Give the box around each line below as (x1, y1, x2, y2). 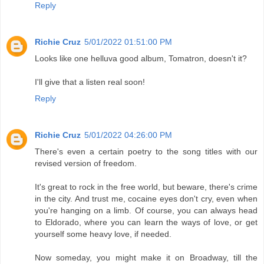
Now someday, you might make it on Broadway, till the (35, 253, 258, 263)
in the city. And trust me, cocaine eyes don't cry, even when (35, 194, 258, 204)
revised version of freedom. (35, 159, 137, 169)
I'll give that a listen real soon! (35, 77, 145, 87)
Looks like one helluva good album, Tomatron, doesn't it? (35, 54, 247, 64)
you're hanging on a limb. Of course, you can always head (35, 206, 258, 216)
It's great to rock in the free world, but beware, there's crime (35, 182, 258, 192)
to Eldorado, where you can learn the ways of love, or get (35, 217, 258, 227)
